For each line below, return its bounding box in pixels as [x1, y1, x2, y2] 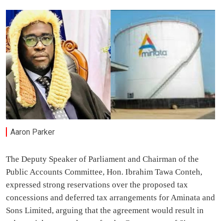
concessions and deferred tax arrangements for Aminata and [6, 193, 215, 203]
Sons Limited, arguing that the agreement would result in [6, 206, 204, 216]
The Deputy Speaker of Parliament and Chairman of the [6, 154, 199, 164]
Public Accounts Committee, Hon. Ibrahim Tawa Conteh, [6, 167, 202, 177]
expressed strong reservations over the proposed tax [6, 180, 188, 190]
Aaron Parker [10, 127, 55, 137]
